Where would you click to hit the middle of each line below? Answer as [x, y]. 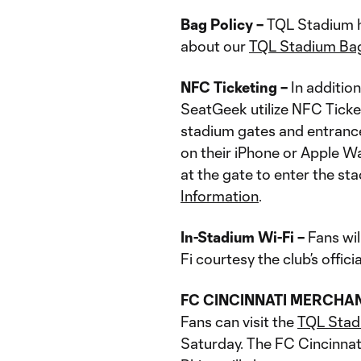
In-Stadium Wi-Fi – [243, 237]
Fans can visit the [239, 322]
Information [220, 196]
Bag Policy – [222, 24]
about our [215, 46]
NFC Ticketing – [234, 87]
